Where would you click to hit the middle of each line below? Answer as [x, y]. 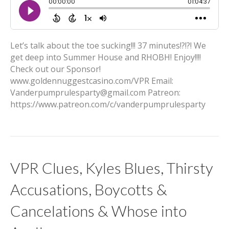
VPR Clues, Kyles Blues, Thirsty [112, 168]
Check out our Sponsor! [55, 69]
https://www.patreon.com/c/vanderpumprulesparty [108, 104]
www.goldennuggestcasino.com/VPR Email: [92, 81]
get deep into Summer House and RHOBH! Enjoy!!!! [106, 57]
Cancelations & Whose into [98, 211]
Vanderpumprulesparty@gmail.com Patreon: [95, 93]
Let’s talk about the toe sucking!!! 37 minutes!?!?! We [108, 45]
